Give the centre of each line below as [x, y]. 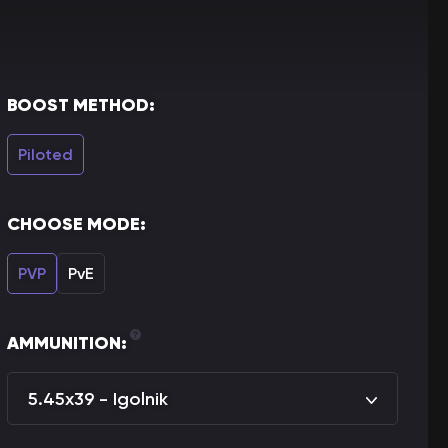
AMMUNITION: [67, 343]
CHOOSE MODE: [76, 224]
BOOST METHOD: [81, 105]
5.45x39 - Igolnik [98, 398]
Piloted [45, 154]
